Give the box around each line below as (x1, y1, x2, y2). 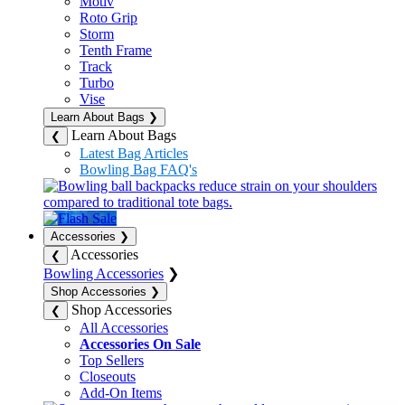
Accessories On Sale (80, 335, 201, 352)
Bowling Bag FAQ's (80, 161, 197, 177)
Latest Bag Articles (80, 145, 188, 161)
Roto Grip (80, 9, 137, 25)
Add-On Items (80, 384, 162, 400)
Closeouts (80, 368, 136, 384)
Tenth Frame (80, 42, 152, 58)
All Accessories (80, 319, 168, 335)
